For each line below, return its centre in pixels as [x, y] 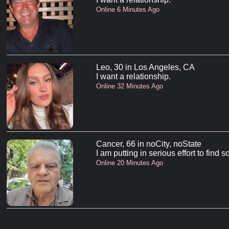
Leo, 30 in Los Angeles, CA [145, 67]
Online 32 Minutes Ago [129, 86]
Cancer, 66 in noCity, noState [148, 144]
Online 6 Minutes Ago [128, 10]
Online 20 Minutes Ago [129, 163]
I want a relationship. [133, 77]
